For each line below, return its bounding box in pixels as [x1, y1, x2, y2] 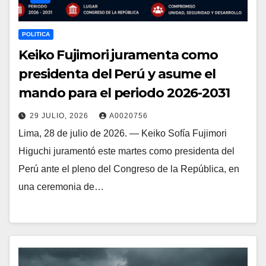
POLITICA [22, 30, 50, 37]
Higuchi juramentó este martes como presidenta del [18, 145, 235, 156]
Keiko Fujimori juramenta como [18, 46, 218, 63]
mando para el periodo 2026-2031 [18, 84, 230, 101]
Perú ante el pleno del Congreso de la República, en [18, 163, 239, 174]
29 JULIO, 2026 [30, 111, 91, 120]
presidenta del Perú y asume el [18, 65, 216, 82]
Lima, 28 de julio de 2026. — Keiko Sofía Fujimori [18, 128, 227, 138]
